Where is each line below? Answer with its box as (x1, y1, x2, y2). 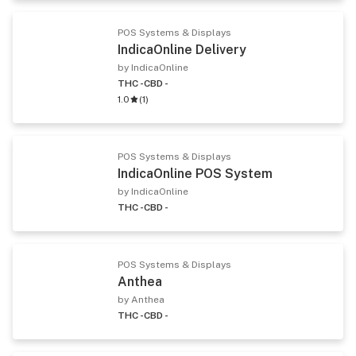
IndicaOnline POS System (118, 165, 273, 181)
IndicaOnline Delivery (118, 41, 246, 57)
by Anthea (118, 293, 164, 305)
